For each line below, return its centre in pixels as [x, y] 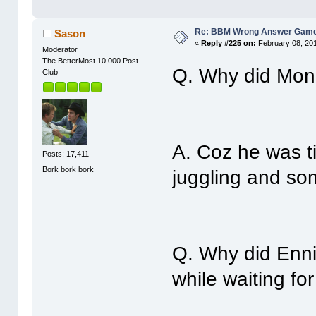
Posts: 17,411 [66, 154]
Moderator [60, 49]
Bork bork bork [68, 169]
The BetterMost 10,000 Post [91, 60]
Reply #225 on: [229, 43]
